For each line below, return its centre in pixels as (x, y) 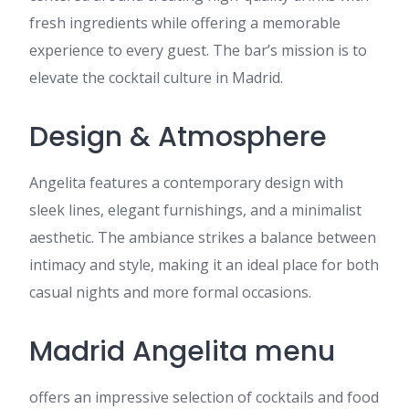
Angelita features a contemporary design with (186, 183)
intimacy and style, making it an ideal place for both (204, 265)
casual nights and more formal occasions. (170, 293)
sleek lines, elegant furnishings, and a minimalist (195, 210)
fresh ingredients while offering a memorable (185, 23)
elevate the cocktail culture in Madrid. (156, 78)
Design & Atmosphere (178, 137)
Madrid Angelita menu (182, 352)
